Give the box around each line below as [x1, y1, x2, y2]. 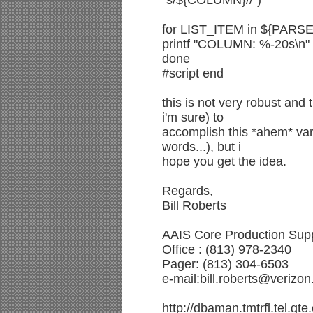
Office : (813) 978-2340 [162, 242, 291, 256]
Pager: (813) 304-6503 [162, 257, 289, 271]
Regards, [162, 184, 213, 198]
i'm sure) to [162, 110, 224, 124]
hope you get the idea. [162, 154, 286, 168]
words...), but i [162, 140, 241, 154]
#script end [162, 66, 224, 80]
